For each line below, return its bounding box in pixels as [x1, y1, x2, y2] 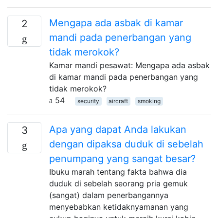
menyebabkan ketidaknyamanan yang [49, 201, 188, 212]
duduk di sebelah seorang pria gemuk [49, 178, 188, 188]
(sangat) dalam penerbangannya [49, 190, 168, 200]
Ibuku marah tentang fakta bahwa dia [49, 166, 187, 177]
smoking [137, 97, 161, 105]
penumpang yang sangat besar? [49, 152, 196, 164]
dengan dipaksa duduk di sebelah [49, 138, 203, 150]
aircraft [109, 97, 128, 105]
